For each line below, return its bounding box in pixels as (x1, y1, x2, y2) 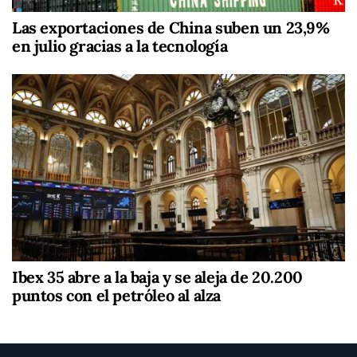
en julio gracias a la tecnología (12, 36, 228, 57)
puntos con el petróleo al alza (12, 285, 222, 306)
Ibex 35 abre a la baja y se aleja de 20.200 (12, 267, 303, 288)
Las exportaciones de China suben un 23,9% (12, 18, 330, 38)
